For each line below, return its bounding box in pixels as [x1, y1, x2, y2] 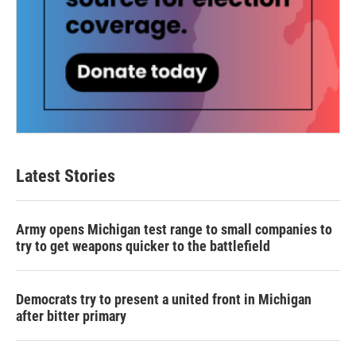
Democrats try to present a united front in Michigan [16, 291, 311, 308]
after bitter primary [16, 308, 126, 324]
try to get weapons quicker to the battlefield [16, 238, 270, 254]
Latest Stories [16, 166, 115, 186]
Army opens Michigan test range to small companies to [16, 221, 332, 238]
